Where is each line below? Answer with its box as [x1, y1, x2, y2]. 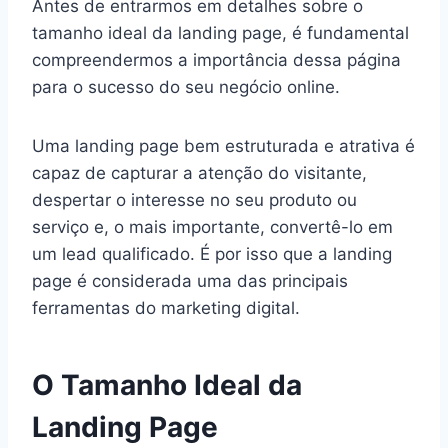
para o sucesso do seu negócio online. [32, 77, 340, 98]
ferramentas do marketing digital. [32, 298, 300, 319]
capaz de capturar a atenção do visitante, [32, 163, 367, 184]
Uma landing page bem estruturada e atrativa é [32, 136, 415, 157]
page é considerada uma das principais [32, 271, 348, 292]
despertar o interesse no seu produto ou [32, 190, 357, 211]
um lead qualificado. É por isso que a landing [32, 244, 392, 265]
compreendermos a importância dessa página [32, 50, 401, 71]
